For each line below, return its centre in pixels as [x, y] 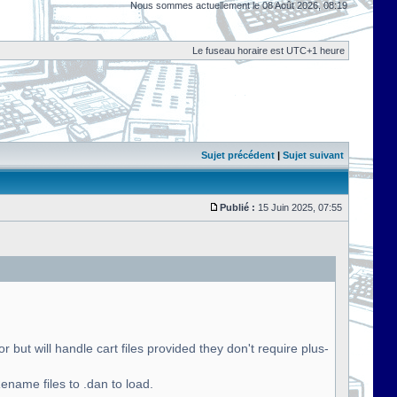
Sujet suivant [313, 155]
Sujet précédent [238, 155]
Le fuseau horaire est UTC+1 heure [269, 51]
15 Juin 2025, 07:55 [300, 207]
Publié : [237, 207]
